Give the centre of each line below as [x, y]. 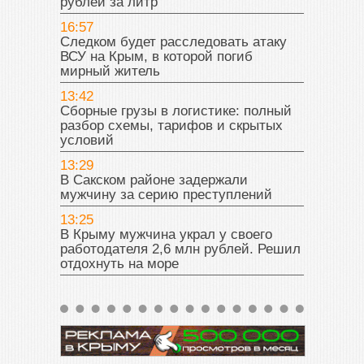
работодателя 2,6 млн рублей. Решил [180, 249]
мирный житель [110, 71]
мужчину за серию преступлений [166, 195]
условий [87, 141]
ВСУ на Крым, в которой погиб [156, 57]
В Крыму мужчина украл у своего [166, 235]
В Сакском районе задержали [154, 180]
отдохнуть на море [119, 264]
